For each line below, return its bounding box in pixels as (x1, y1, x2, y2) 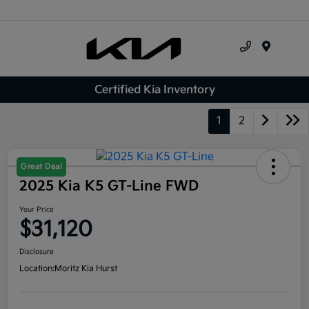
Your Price (19, 206, 54, 215)
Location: (19, 263, 54, 275)
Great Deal (21, 162, 62, 172)
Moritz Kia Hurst (54, 263, 117, 275)
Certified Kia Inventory (94, 83, 215, 97)
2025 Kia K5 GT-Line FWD (19, 178, 199, 195)
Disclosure (19, 248, 54, 257)
